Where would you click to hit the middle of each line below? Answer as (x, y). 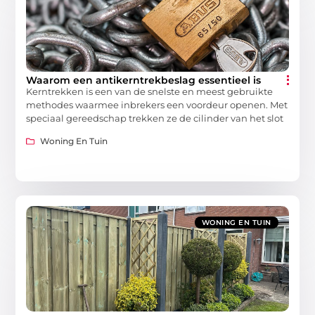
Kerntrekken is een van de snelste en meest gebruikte (150, 91)
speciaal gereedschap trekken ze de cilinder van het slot (155, 118)
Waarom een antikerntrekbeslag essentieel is (144, 80)
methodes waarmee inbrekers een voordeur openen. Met (157, 104)
